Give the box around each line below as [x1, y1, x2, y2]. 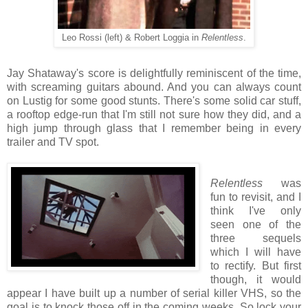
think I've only [210, 204, 301, 217]
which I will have [210, 245, 301, 258]
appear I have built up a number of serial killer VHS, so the [7, 287, 301, 299]
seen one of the [210, 218, 301, 230]
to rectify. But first [210, 259, 301, 272]
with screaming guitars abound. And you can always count [7, 80, 301, 93]
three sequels [210, 232, 301, 244]
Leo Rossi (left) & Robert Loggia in [62, 32, 201, 43]
